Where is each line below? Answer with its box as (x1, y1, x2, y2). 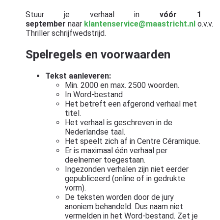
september (25, 19, 66, 28)
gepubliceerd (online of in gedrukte (64, 173, 185, 183)
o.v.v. (195, 19, 213, 28)
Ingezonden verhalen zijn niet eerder (64, 164, 189, 174)
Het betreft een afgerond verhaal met (64, 99, 197, 109)
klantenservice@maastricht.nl (83, 19, 195, 28)
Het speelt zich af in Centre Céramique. (64, 136, 200, 146)
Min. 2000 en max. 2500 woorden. (64, 80, 179, 90)
